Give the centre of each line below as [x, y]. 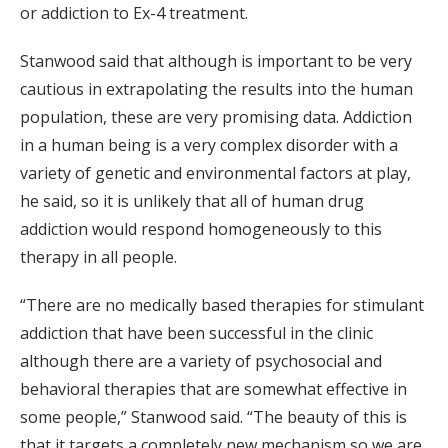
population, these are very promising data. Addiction [216, 117]
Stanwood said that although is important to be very [216, 61]
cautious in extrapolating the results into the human [216, 89]
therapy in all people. [98, 257]
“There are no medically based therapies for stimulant [222, 305]
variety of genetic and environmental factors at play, [215, 173]
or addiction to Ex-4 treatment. [134, 13]
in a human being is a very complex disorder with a [209, 145]
